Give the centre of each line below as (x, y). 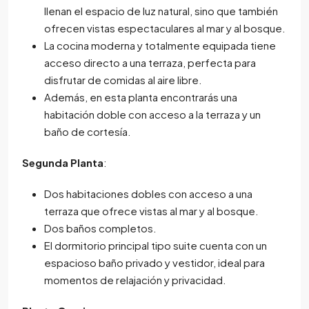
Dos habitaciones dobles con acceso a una (148, 193)
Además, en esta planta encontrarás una (141, 97)
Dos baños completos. (100, 228)
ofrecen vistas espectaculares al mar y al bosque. (165, 28)
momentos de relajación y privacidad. (135, 279)
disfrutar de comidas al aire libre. (123, 79)
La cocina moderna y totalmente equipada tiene (160, 45)
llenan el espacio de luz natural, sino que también (161, 10)
